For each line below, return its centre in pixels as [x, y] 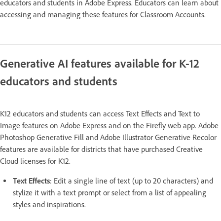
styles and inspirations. [50, 204]
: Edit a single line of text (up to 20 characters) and [131, 181]
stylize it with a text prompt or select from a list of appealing [110, 193]
